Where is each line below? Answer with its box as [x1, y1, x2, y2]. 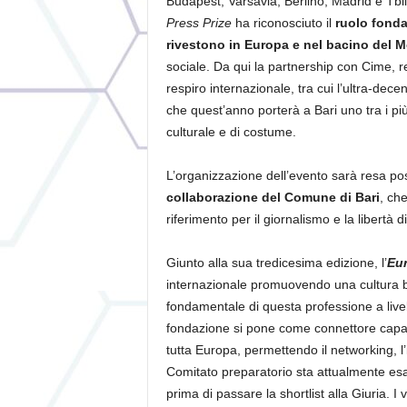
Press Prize [165, 15, 232, 30]
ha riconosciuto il [231, 15, 335, 30]
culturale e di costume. [165, 124, 296, 139]
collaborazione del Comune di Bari [165, 190, 380, 204]
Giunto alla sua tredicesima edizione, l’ [165, 255, 387, 270]
